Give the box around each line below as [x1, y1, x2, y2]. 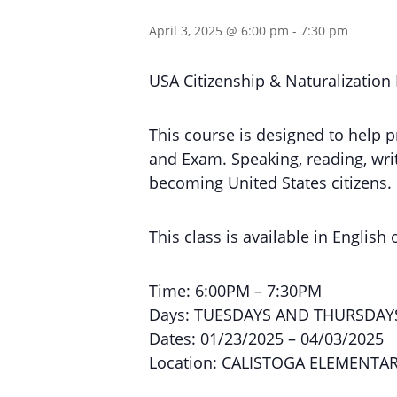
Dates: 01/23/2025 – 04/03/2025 [149, 328, 384, 349]
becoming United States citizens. [149, 172, 392, 193]
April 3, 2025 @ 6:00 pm [149, 22, 289, 39]
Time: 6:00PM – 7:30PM [149, 280, 322, 301]
